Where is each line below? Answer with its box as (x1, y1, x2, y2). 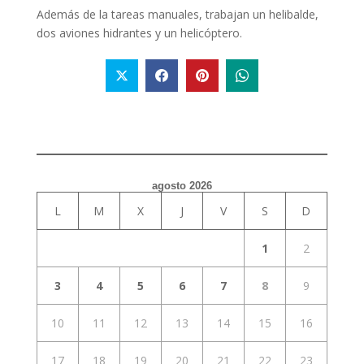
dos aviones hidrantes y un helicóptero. (36, 25, 242, 41)
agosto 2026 (151, 179, 212, 192)
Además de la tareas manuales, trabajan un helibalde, (36, 6, 318, 23)
